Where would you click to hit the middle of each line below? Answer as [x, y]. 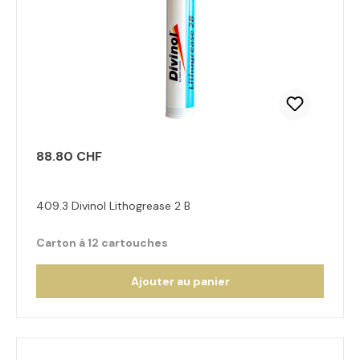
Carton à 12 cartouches [102, 243]
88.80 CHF [69, 156]
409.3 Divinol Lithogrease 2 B [113, 206]
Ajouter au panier [180, 281]
